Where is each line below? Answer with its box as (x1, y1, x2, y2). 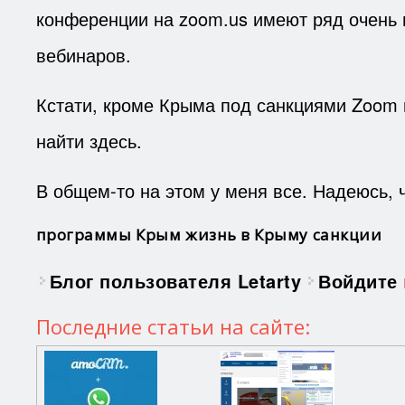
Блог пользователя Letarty (49, 267, 301, 294)
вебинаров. (35, 41, 131, 68)
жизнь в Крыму (185, 223, 308, 245)
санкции (312, 223, 381, 245)
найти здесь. (35, 127, 142, 154)
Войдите (318, 267, 398, 294)
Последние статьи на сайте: (35, 312, 310, 340)
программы (35, 223, 131, 245)
